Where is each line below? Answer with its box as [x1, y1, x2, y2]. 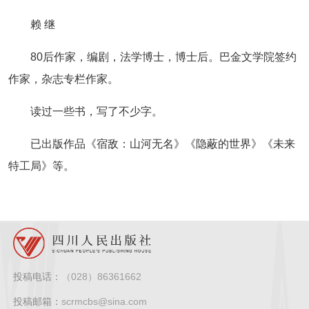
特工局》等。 [8, 159, 86, 172]
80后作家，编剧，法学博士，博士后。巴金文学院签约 [30, 50, 297, 63]
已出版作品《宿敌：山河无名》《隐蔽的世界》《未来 [30, 137, 295, 150]
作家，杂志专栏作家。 [8, 72, 119, 85]
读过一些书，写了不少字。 [30, 105, 163, 117]
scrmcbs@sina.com [61, 296, 147, 308]
